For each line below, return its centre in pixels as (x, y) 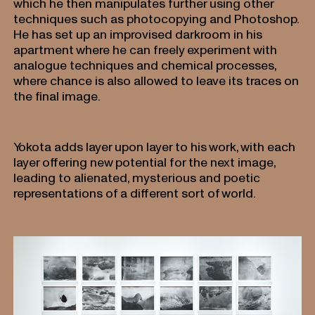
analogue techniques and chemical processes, (146, 65)
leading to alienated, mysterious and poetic (137, 177)
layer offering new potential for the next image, (145, 162)
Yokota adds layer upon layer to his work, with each (155, 146)
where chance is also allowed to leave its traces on (156, 80)
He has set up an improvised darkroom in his (138, 34)
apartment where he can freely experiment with (146, 49)
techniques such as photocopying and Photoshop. (157, 18)
